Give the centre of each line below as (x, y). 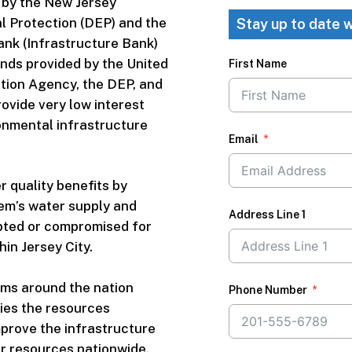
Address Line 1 (268, 215)
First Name (258, 64)
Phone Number (268, 290)
